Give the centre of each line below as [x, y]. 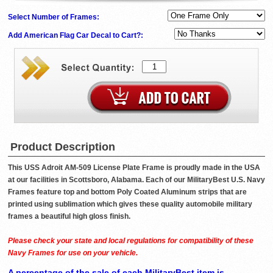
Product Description [63, 147]
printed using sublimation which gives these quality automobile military [130, 204]
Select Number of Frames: [55, 17]
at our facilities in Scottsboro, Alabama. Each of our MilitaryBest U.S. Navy [136, 180]
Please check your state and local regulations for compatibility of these [131, 241]
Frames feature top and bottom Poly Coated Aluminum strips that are [127, 192]
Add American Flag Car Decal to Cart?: [76, 36]
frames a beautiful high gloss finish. [69, 217]
